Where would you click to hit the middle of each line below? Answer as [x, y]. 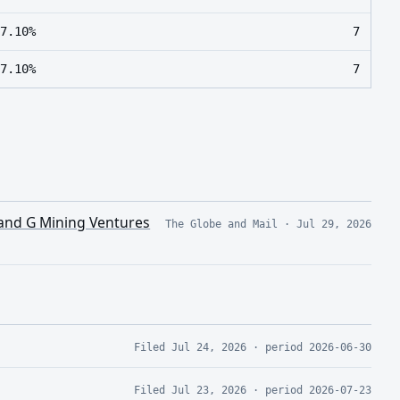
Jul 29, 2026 [333, 223]
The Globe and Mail [221, 223]
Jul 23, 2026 [208, 389]
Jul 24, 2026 [208, 346]
